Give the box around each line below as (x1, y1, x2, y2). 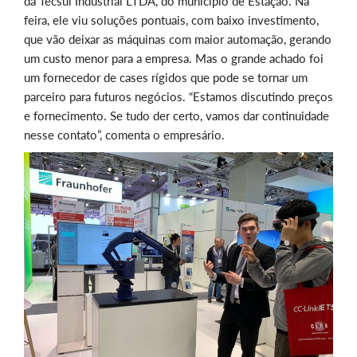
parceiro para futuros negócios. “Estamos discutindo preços (24, 89, 333, 104)
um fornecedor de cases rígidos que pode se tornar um (24, 70, 308, 85)
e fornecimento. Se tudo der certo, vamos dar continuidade (24, 108, 329, 124)
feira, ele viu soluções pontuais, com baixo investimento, (24, 13, 319, 28)
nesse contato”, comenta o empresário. (24, 127, 225, 143)
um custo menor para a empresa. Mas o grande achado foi (24, 51, 324, 66)
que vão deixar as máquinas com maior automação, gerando (24, 32, 331, 47)
